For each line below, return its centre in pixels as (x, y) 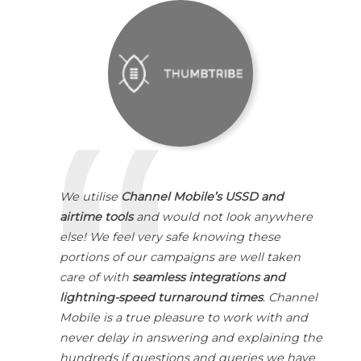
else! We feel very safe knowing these (170, 237)
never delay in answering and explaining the (191, 338)
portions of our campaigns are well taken (180, 257)
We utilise (90, 197)
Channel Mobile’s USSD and (202, 197)
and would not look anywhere (222, 217)
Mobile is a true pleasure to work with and (183, 318)
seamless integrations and (208, 278)
